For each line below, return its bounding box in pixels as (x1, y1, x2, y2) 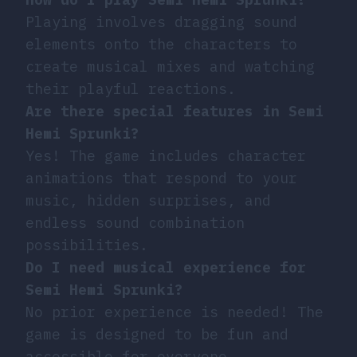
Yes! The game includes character (25, 146, 306, 165)
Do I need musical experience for (25, 257, 306, 277)
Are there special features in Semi (25, 101, 324, 120)
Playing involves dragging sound (25, 12, 297, 31)
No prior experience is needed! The (25, 302, 324, 321)
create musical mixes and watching (25, 57, 315, 76)
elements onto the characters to (25, 34, 297, 53)
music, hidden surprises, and (25, 190, 271, 210)
